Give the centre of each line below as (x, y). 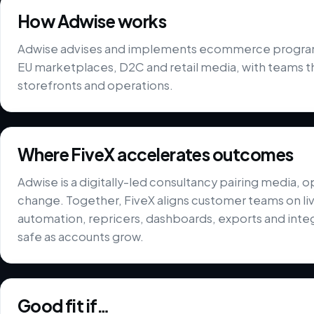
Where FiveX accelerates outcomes (155, 154)
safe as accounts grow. (80, 236)
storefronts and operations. (95, 85)
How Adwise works (92, 21)
